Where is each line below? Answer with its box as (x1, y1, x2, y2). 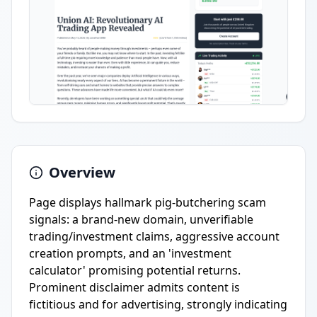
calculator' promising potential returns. (29, 263, 241, 278)
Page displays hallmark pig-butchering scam (29, 195, 266, 210)
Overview (49, 163, 115, 182)
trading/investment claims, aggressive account (29, 229, 279, 244)
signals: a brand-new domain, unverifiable (29, 212, 253, 227)
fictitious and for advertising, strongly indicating (29, 296, 287, 312)
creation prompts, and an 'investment (29, 246, 231, 261)
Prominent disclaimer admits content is (29, 279, 240, 295)
